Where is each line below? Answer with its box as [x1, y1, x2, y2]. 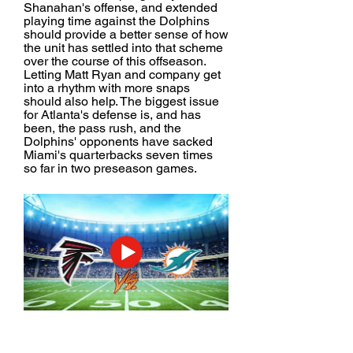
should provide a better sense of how [24, 27, 229, 42]
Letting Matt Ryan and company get [24, 67, 221, 82]
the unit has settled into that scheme [24, 40, 223, 55]
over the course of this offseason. [24, 54, 206, 69]
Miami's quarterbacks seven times [24, 147, 213, 162]
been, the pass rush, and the [24, 121, 181, 136]
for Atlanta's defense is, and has [24, 107, 201, 122]
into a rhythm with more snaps [24, 80, 190, 95]
